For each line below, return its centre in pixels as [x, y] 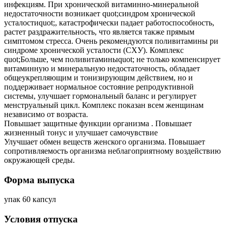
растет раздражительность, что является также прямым [99, 32]
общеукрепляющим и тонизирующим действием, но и [98, 77]
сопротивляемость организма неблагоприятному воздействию [112, 151]
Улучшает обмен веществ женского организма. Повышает [105, 141]
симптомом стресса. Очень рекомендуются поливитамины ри [111, 41]
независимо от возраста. [46, 114]
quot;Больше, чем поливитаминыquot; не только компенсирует [112, 59]
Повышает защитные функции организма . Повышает [98, 123]
